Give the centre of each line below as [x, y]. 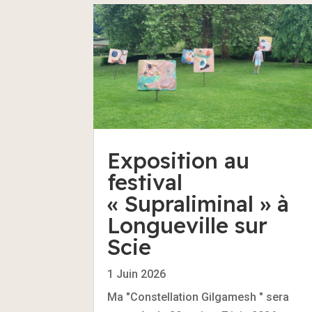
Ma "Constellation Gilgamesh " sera [198, 297]
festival [145, 182]
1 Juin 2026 [137, 274]
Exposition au [179, 161]
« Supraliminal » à [198, 204]
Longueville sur [188, 226]
